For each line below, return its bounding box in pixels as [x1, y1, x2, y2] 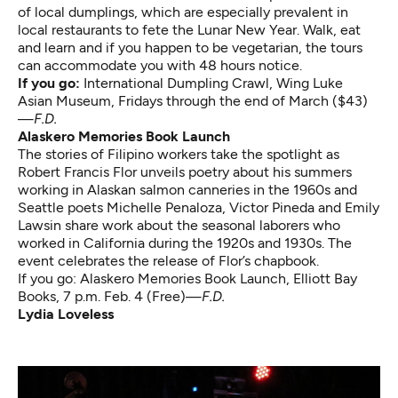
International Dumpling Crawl [84, 75, 269, 92]
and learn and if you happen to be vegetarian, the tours [18, 39, 362, 57]
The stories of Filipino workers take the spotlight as [18, 146, 339, 163]
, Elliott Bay [286, 270, 357, 288]
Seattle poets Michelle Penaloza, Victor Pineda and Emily [18, 199, 379, 217]
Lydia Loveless [18, 306, 114, 323]
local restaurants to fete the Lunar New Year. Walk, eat [18, 21, 361, 39]
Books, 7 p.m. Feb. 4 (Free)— [18, 288, 202, 306]
